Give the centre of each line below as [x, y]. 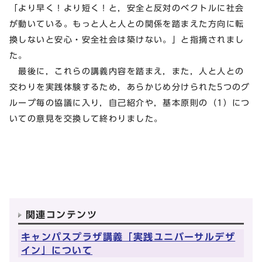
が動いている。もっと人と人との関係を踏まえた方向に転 [127, 24]
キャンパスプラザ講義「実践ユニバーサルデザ [128, 237]
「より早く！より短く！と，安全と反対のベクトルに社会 [127, 8]
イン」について [57, 250]
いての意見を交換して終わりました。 [86, 119]
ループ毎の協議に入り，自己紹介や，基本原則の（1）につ [130, 103]
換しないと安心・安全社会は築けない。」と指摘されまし [127, 40]
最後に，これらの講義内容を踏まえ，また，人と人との [127, 71]
